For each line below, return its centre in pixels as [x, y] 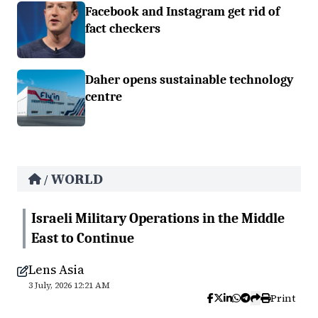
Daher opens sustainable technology [189, 79]
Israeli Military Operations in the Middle [158, 218]
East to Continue [83, 238]
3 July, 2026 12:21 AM [69, 285]
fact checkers [123, 28]
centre [104, 97]
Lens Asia [56, 269]
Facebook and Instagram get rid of [182, 11]
